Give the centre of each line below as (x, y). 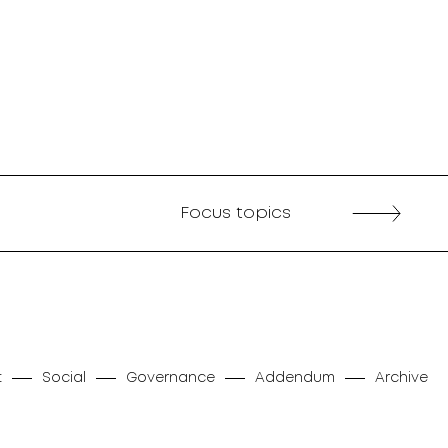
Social (64, 378)
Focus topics (235, 214)
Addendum (295, 378)
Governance (170, 378)
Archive (401, 378)
